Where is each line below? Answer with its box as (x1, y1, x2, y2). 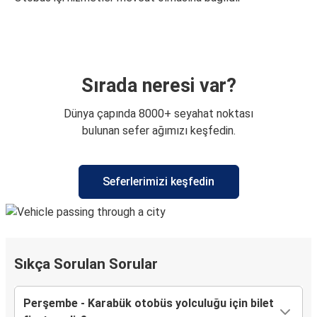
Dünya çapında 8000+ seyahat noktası (64, 107, 253, 121)
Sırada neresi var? (81, 74, 236, 98)
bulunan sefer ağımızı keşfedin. (81, 124, 236, 138)
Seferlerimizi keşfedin (103, 175, 214, 189)
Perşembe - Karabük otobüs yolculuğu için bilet (23, 296, 274, 311)
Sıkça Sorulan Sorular (14, 255, 158, 273)
